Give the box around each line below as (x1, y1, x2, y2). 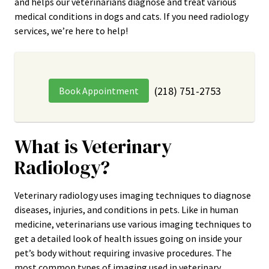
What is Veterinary (14, 133, 172, 160)
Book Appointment (58, 85, 139, 97)
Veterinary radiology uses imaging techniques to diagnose (14, 189, 251, 201)
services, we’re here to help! (14, 25, 128, 37)
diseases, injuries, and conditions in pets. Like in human (14, 204, 238, 216)
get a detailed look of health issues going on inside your (14, 232, 242, 244)
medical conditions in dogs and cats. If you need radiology (14, 10, 249, 22)
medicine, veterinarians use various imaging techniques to (14, 218, 252, 230)
